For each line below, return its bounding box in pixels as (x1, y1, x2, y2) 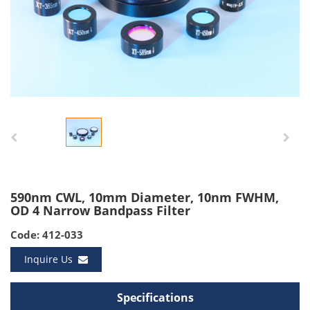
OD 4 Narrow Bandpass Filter (10, 202, 190, 219)
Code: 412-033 (10, 228, 83, 241)
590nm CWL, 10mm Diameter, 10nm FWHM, (10, 189, 279, 206)
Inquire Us (24, 253, 78, 266)
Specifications (116, 290, 194, 305)
